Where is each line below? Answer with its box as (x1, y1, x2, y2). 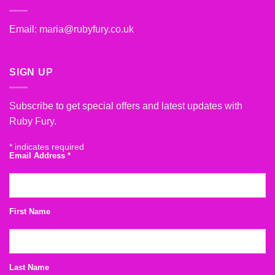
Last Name (9, 263, 49, 272)
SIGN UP (9, 67, 53, 78)
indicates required (12, 141, 84, 152)
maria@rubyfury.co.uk (39, 24, 134, 35)
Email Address (9, 151, 68, 160)
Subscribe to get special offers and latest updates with (9, 100, 242, 111)
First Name (9, 207, 50, 216)
